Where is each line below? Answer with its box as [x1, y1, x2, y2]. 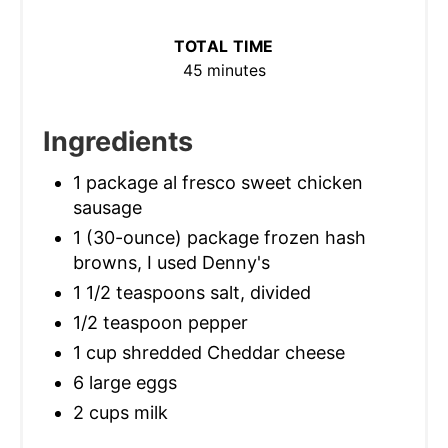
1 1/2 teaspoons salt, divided [73, 281, 311, 303]
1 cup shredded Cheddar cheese [73, 341, 345, 363]
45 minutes [182, 60, 266, 80]
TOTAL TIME [174, 36, 274, 56]
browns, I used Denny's [73, 251, 270, 273]
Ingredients [43, 124, 193, 158]
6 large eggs [73, 371, 177, 393]
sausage [73, 196, 142, 218]
